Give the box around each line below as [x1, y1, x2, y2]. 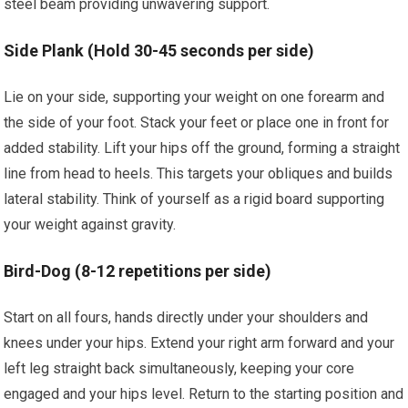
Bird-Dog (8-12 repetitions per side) [4, 261, 272, 280]
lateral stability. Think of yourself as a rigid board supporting [4, 190, 385, 208]
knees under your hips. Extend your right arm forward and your [4, 334, 395, 352]
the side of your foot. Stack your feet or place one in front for [4, 114, 390, 131]
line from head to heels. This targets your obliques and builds [4, 165, 393, 182]
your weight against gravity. [4, 216, 177, 233]
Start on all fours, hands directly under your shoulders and [4, 309, 369, 326]
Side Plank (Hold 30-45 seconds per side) [4, 41, 315, 60]
